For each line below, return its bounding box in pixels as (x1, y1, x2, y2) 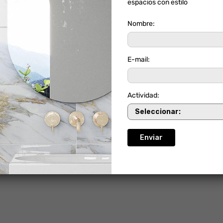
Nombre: (127, 19, 155, 28)
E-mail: (127, 55, 150, 64)
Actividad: (127, 91, 160, 100)
